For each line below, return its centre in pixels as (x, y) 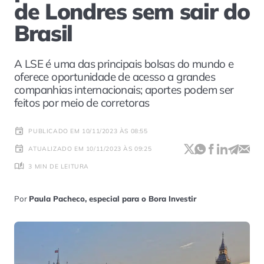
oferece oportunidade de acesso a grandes (115, 76)
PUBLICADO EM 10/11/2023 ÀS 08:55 (88, 131)
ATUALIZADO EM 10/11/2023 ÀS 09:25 (90, 148)
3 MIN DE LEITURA (59, 166)
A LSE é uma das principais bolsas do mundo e (124, 63)
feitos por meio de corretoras (82, 102)
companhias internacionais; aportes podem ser (124, 89)
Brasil (43, 33)
